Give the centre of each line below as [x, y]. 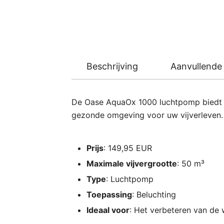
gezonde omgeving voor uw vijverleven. [147, 115]
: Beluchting [154, 194]
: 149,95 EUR [128, 148]
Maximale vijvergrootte [132, 163]
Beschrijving [112, 66]
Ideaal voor [108, 210]
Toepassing [109, 194]
